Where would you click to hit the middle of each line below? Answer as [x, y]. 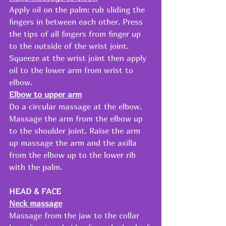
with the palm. [36, 167]
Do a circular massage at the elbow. [77, 106]
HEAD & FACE [35, 191]
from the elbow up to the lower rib [74, 155]
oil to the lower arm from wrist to [72, 70]
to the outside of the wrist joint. [70, 46]
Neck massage [36, 203]
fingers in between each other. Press [77, 21]
